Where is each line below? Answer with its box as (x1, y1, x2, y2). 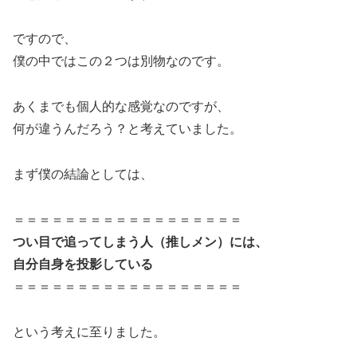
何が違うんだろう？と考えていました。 (13, 122, 242, 136)
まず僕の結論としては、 (13, 167, 153, 181)
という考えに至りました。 (13, 324, 166, 339)
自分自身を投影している (13, 257, 153, 271)
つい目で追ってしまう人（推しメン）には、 (13, 234, 268, 249)
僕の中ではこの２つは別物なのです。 (13, 54, 229, 69)
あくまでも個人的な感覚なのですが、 (13, 100, 229, 114)
